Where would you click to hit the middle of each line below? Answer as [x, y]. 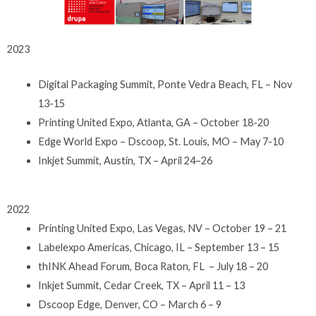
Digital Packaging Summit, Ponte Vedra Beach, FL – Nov [165, 85]
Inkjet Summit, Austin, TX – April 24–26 [126, 161]
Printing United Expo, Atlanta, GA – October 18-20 [154, 123]
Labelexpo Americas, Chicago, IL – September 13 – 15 [158, 248]
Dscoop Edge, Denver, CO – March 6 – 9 [129, 305]
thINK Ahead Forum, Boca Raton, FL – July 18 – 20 [153, 267]
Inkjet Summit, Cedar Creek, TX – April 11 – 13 [141, 286]
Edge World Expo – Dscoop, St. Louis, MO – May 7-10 [160, 142]
